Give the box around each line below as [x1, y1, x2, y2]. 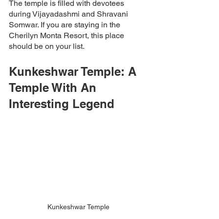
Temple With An [9, 80, 100, 94]
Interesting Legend [9, 96, 118, 110]
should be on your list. [9, 41, 86, 51]
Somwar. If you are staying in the [9, 20, 122, 29]
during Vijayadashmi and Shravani [9, 9, 130, 19]
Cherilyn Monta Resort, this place [9, 30, 126, 40]
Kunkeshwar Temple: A [9, 64, 140, 78]
